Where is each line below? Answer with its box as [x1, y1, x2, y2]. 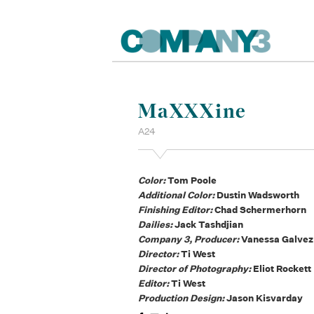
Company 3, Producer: [138, 233, 242, 246]
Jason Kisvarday [226, 292, 303, 305]
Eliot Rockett [253, 263, 312, 275]
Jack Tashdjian [175, 219, 244, 231]
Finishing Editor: [138, 204, 215, 217]
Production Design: [138, 292, 227, 305]
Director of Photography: [138, 263, 254, 275]
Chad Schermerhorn [214, 204, 307, 217]
